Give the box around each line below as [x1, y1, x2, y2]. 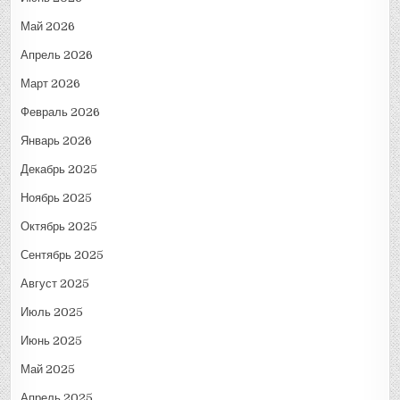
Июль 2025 [21, 305, 84, 320]
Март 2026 [21, 77, 81, 91]
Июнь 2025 [21, 334, 83, 348]
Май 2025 [21, 362, 76, 377]
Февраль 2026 [21, 105, 101, 120]
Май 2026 [21, 20, 76, 34]
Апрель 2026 [21, 48, 94, 62]
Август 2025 [21, 277, 90, 291]
